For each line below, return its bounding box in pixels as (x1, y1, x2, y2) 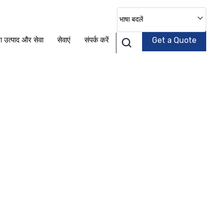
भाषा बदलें (119, 16, 143, 23)
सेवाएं (57, 36, 71, 44)
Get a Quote (152, 36, 196, 45)
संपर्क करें (84, 36, 109, 44)
